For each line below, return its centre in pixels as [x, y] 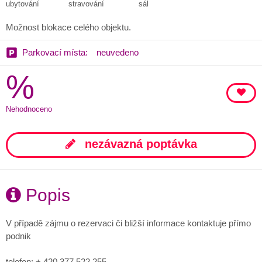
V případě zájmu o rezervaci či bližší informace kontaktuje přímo [128, 223]
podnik [18, 236]
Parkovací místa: [55, 53]
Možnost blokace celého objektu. [68, 27]
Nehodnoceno [29, 109]
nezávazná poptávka [139, 144]
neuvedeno [117, 53]
